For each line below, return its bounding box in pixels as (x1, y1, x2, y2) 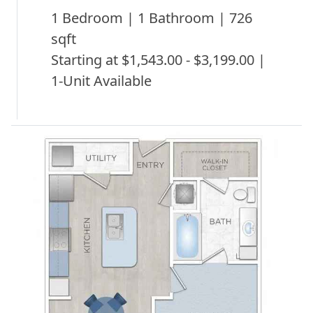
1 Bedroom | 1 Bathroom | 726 (51, 8, 252, 27)
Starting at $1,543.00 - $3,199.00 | (51, 50, 265, 69)
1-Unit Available (51, 71, 152, 90)
